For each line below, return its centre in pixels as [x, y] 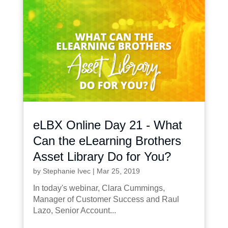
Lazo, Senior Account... [74, 210]
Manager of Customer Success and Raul [106, 199]
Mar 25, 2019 [118, 171]
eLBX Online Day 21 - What [107, 125]
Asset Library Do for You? [102, 156]
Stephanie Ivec [66, 171]
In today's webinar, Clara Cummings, [99, 188]
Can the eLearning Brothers [107, 140]
